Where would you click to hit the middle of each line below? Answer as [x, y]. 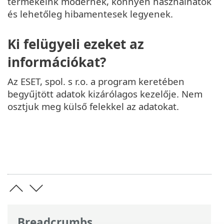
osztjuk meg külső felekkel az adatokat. [93, 106]
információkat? [57, 62]
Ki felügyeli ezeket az [76, 44]
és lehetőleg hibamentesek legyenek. [90, 13]
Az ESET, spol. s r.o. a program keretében [96, 81]
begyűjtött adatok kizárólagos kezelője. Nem [105, 94]
